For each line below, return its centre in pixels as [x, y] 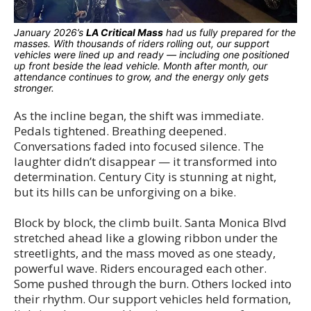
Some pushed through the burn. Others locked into [153, 283]
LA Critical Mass [125, 32]
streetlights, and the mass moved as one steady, [145, 253]
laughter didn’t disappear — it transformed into [145, 161]
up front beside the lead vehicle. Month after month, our [141, 65]
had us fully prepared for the [229, 32]
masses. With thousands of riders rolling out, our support [142, 43]
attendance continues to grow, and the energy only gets [141, 76]
